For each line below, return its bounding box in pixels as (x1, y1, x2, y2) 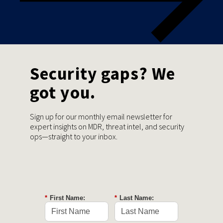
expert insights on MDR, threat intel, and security (30, 121, 184, 131)
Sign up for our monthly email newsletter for (30, 111, 172, 121)
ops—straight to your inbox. (30, 131, 117, 141)
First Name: (50, 194, 85, 202)
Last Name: (119, 194, 154, 202)
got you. (30, 81, 96, 104)
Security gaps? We (30, 62, 176, 85)
